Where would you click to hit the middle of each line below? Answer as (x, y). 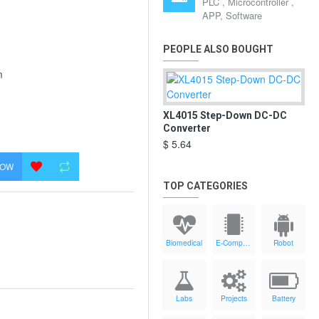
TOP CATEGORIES (205, 186)
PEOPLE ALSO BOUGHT (218, 49)
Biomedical (184, 242)
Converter (187, 128)
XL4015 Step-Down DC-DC (225, 115)
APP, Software (232, 15)
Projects (234, 298)
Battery (283, 298)
